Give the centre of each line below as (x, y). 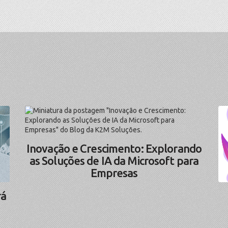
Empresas (114, 173)
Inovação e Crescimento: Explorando (114, 149)
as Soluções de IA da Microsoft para (114, 161)
